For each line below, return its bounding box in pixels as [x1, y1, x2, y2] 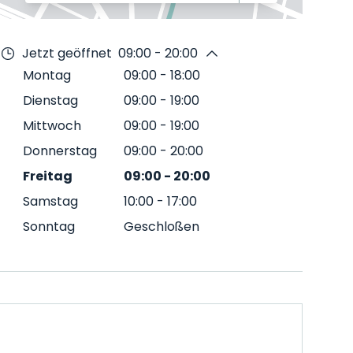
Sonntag [23, 217, 75, 236]
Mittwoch [23, 117, 81, 135]
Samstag [23, 192, 78, 210]
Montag [23, 66, 71, 84]
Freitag [23, 167, 72, 185]
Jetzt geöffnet [22, 44, 112, 62]
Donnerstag [23, 142, 97, 160]
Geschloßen [124, 217, 199, 236]
